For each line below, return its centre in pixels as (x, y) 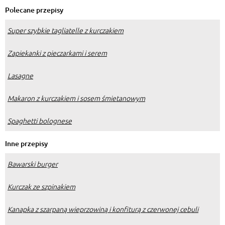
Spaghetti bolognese (40, 120)
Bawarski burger (33, 163)
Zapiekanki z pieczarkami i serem (57, 52)
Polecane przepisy (34, 10)
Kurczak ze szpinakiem (41, 186)
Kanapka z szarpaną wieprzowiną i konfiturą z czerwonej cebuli (103, 209)
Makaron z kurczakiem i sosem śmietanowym (76, 98)
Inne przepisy (26, 143)
